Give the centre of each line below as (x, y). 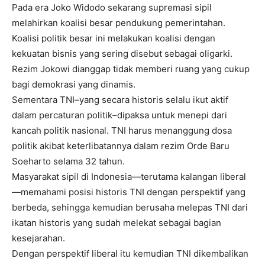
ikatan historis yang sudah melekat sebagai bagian (117, 223)
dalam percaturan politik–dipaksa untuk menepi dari (119, 115)
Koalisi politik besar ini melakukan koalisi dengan (114, 38)
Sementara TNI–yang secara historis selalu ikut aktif (120, 100)
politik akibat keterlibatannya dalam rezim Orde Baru (121, 146)
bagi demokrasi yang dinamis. (74, 85)
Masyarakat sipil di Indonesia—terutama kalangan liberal (129, 177)
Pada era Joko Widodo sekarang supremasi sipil (112, 8)
